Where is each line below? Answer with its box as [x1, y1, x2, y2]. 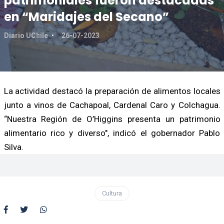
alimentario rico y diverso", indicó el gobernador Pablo [3, 127, 220, 138]
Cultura [102, 189, 122, 197]
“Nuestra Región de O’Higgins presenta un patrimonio [3, 113, 220, 124]
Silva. [3, 141, 23, 152]
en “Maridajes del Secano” [3, 8, 169, 25]
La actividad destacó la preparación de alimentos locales [3, 85, 220, 96]
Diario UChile [3, 31, 49, 39]
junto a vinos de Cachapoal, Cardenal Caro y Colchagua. [3, 99, 220, 110]
